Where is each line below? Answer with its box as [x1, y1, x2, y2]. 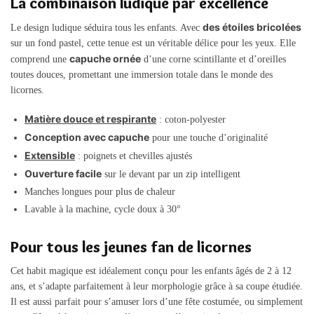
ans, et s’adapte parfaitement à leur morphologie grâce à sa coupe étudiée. [11, 280, 303, 292]
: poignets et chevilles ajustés [75, 151, 192, 162]
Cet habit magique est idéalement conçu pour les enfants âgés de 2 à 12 [11, 265, 292, 276]
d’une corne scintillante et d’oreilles [141, 53, 286, 64]
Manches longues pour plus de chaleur [25, 186, 175, 198]
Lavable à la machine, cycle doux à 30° [25, 204, 181, 215]
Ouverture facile [25, 168, 102, 180]
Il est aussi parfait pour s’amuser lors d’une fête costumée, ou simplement [11, 296, 303, 307]
